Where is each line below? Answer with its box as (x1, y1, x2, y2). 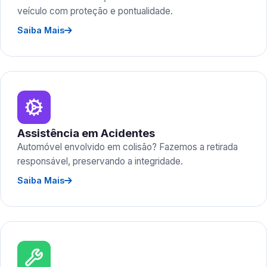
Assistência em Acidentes (17, 126, 155, 139)
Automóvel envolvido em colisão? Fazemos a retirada (17, 141, 238, 153)
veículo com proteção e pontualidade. (17, 5, 173, 17)
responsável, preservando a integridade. (17, 156, 183, 167)
